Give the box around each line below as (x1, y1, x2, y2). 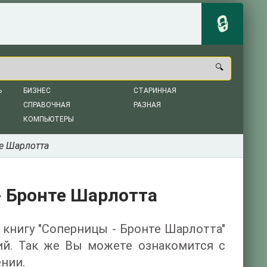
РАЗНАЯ (133, 101, 161, 109)
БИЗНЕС (23, 86, 51, 95)
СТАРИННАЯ (133, 86, 176, 95)
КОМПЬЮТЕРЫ (23, 115, 74, 123)
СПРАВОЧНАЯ (23, 101, 70, 109)
